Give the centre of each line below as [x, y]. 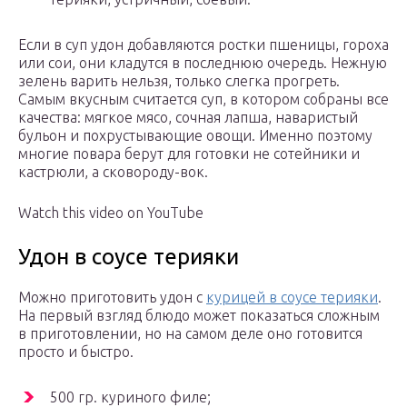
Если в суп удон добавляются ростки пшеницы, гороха [203, 45]
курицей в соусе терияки [292, 298]
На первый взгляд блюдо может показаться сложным [199, 316]
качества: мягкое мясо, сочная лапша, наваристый [188, 118]
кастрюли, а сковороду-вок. [113, 172]
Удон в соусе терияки [129, 257]
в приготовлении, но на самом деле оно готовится [190, 334]
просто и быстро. [76, 352]
